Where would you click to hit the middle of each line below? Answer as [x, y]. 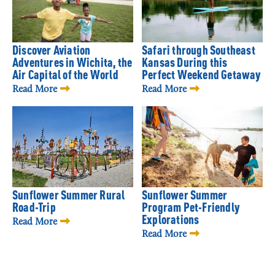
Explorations [171, 221]
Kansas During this [185, 64]
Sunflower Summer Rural [69, 196]
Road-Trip [34, 208]
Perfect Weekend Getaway [201, 76]
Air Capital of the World [65, 76]
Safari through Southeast [199, 51]
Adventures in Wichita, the [72, 64]
